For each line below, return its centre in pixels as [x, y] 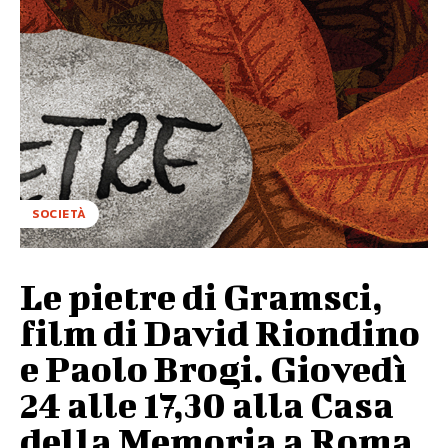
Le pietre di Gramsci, [201, 296]
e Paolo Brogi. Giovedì [213, 368]
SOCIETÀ [59, 214]
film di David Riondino [220, 332]
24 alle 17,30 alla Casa [207, 404]
